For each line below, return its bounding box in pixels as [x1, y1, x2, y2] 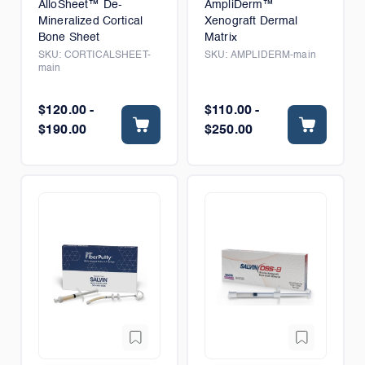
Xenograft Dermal [204, 15, 298, 27]
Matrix [204, 32, 237, 43]
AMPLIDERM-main [230, 51, 316, 60]
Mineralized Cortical [38, 15, 143, 27]
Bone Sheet [38, 32, 100, 43]
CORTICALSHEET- [64, 51, 151, 60]
